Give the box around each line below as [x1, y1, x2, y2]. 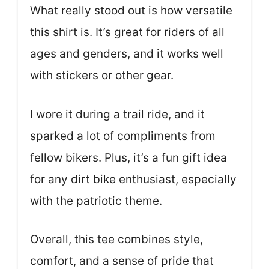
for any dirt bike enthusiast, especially [30, 172, 237, 186]
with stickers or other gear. [30, 68, 174, 82]
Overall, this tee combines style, [30, 232, 203, 246]
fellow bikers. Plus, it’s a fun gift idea [30, 150, 227, 165]
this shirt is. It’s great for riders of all [30, 25, 225, 39]
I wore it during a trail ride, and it [30, 107, 205, 121]
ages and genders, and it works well [30, 47, 223, 61]
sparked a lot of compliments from [30, 128, 216, 143]
